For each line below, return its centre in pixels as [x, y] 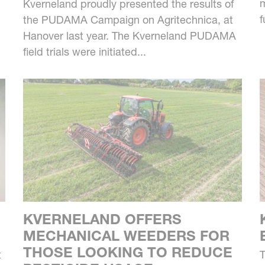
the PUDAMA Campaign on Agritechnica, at [128, 20]
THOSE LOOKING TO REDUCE [127, 252]
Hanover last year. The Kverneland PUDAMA [129, 35]
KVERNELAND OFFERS [102, 219]
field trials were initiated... [84, 51]
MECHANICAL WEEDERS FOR [126, 235]
